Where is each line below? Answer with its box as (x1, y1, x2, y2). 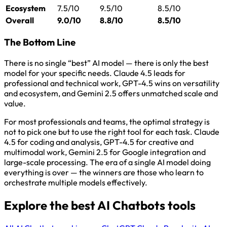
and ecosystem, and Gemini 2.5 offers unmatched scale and (4, 88, 218, 99)
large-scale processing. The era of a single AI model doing (4, 157, 211, 168)
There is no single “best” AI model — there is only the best (4, 58, 209, 68)
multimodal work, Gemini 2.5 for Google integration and (4, 147, 206, 158)
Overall (6, 15, 34, 25)
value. (4, 98, 26, 109)
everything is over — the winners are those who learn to (4, 167, 204, 178)
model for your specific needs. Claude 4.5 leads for (4, 68, 185, 79)
